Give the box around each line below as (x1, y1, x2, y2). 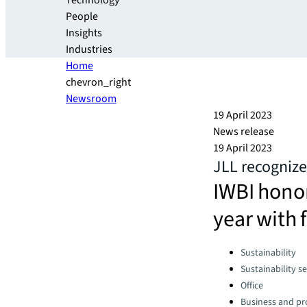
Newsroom (66, 91, 116, 106)
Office (241, 279, 263, 293)
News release (213, 124, 274, 139)
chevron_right (66, 75, 131, 90)
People (66, 9, 98, 24)
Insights (66, 25, 102, 40)
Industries (66, 42, 112, 57)
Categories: (212, 243, 265, 255)
